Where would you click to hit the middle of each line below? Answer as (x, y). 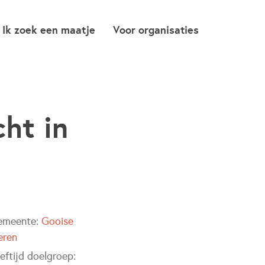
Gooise (58, 221)
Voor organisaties (156, 30)
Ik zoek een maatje (49, 30)
